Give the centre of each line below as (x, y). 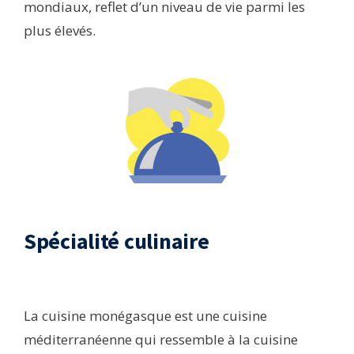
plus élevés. (60, 31)
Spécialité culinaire (117, 241)
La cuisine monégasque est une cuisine (145, 316)
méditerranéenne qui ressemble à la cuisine (161, 340)
